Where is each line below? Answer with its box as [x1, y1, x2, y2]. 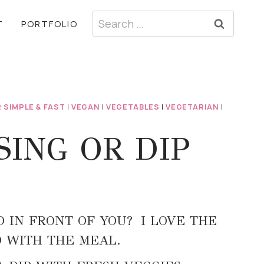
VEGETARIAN [166, 102, 219, 112]
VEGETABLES [106, 102, 160, 112]
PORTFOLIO [21, 17, 78, 30]
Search [92, 11, 127, 25]
